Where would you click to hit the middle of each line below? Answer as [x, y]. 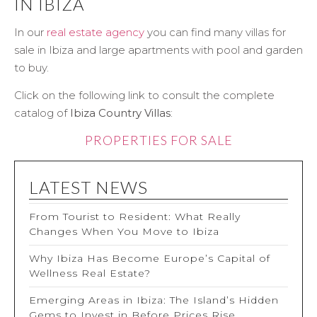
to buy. [31, 67]
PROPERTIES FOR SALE [158, 140]
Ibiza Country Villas [120, 113]
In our [30, 32]
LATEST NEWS [88, 188]
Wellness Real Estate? [90, 273]
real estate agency [96, 32]
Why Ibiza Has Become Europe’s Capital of [150, 259]
